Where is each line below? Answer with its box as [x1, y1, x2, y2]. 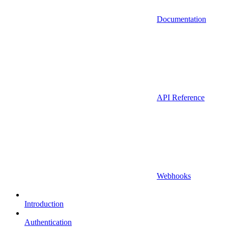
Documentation [157, 15, 206, 24]
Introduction [24, 199, 64, 209]
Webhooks [157, 172, 191, 181]
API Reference [157, 93, 205, 102]
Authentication [24, 218, 72, 227]
